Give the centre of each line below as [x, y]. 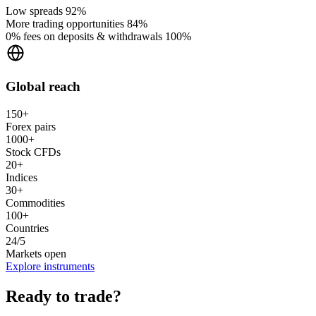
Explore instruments [50, 266]
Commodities [35, 202]
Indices [22, 177]
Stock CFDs [33, 152]
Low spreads [34, 11]
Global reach [43, 86]
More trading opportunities [65, 24]
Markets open [36, 253]
